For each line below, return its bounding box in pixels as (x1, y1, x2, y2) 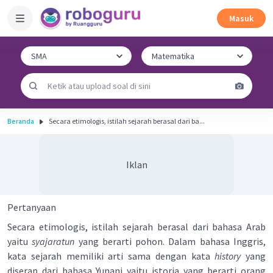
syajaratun (32, 235, 75, 247)
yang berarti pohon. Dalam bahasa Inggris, (74, 235, 266, 247)
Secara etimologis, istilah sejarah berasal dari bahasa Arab (7, 221, 266, 233)
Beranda (7, 116, 34, 126)
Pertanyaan (7, 201, 56, 213)
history (214, 250, 241, 262)
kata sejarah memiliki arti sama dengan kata (7, 250, 215, 262)
